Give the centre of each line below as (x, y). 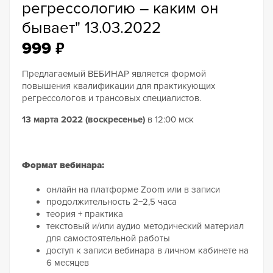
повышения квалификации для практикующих (119, 86)
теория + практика (85, 214)
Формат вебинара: (63, 165)
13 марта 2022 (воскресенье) (85, 119)
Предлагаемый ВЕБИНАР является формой (114, 74)
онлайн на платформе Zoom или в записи (133, 189)
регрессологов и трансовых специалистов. (112, 98)
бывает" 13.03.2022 (91, 28)
